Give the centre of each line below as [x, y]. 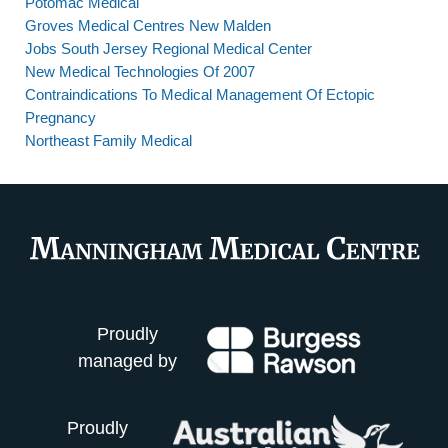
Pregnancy [60, 117]
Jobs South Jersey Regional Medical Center [168, 48]
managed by [127, 361]
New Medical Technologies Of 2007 [140, 71]
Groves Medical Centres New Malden [148, 25]
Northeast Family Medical [108, 140]
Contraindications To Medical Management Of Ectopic [200, 94]
